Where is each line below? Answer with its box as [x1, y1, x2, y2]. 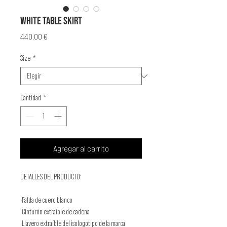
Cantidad [20, 93, 41, 102]
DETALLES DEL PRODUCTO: [20, 172, 82, 181]
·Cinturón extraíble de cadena [20, 207, 90, 216]
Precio [47, 31, 67, 41]
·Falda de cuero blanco [20, 195, 72, 204]
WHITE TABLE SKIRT [20, 15, 82, 27]
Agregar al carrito [53, 143, 109, 153]
